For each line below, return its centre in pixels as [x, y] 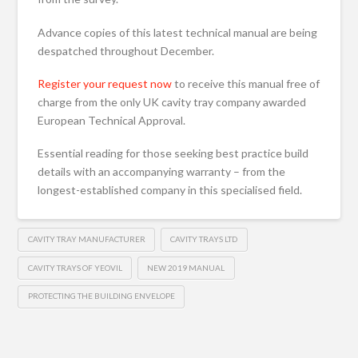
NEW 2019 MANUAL [186, 267]
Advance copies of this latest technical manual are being [178, 32]
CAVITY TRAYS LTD [204, 239]
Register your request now [105, 84]
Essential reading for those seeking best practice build [173, 153]
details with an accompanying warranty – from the [162, 172]
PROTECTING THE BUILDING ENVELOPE [101, 296]
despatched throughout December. [126, 50]
